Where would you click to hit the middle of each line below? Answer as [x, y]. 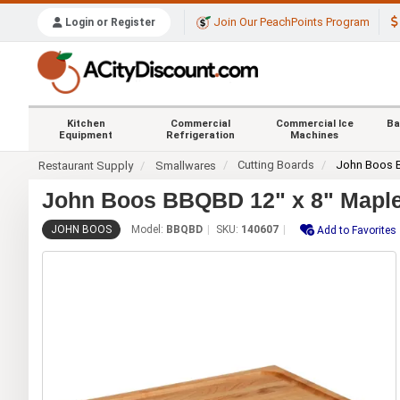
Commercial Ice [314, 123]
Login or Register [109, 23]
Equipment [86, 135]
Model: [149, 229]
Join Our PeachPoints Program [290, 22]
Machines [314, 135]
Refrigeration [200, 135]
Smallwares [186, 165]
